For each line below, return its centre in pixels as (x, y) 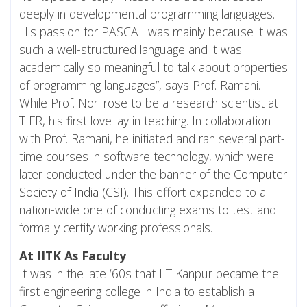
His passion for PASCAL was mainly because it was (153, 31)
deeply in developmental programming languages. (147, 13)
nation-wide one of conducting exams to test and (148, 209)
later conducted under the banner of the (126, 174)
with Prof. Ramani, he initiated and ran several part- (152, 138)
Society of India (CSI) (73, 192)
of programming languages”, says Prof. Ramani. (140, 85)
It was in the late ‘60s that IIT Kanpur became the (149, 273)
